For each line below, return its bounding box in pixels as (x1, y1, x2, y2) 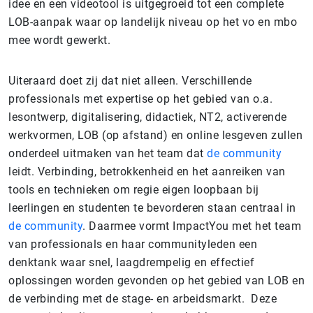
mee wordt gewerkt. (8, 34, 110, 47)
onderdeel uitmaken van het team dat (8, 147, 207, 160)
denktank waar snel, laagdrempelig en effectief (8, 256, 254, 269)
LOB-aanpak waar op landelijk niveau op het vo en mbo (8, 15, 297, 29)
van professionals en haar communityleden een (8, 238, 257, 251)
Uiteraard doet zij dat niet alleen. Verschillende (8, 74, 252, 87)
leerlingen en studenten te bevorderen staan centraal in (8, 201, 296, 214)
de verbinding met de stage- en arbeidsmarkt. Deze (8, 292, 277, 305)
